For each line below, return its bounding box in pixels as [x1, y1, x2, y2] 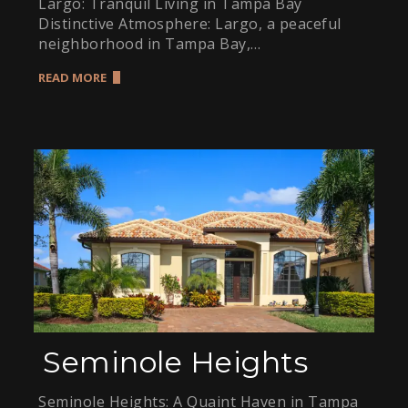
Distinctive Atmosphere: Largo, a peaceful [38, 13, 342, 34]
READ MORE [38, 68, 107, 86]
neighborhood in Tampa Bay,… [38, 33, 261, 54]
